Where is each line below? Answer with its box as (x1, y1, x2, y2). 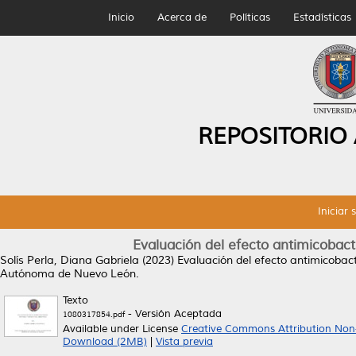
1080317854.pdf (63, 309, 125, 319)
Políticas (229, 11, 270, 24)
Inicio (107, 11, 134, 24)
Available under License (63, 323, 181, 335)
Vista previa (156, 335, 213, 348)
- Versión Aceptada (125, 308, 222, 320)
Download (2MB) (63, 335, 147, 348)
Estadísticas (292, 11, 351, 24)
